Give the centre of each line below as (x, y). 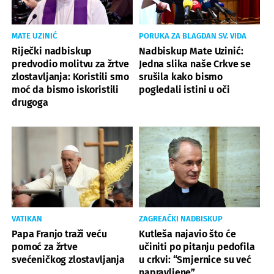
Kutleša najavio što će (187, 234)
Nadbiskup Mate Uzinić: (191, 51)
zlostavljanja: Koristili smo (70, 76)
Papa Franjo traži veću (59, 234)
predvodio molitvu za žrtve (70, 64)
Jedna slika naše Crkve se (195, 64)
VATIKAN (27, 218)
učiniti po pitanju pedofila (197, 246)
